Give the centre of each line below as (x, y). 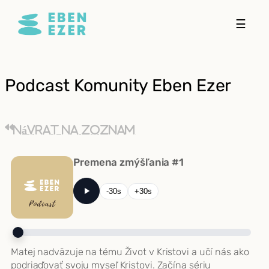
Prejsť (19, 11)
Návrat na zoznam (74, 130)
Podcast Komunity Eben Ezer (118, 85)
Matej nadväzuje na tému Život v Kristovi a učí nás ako (130, 252)
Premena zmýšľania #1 (128, 162)
